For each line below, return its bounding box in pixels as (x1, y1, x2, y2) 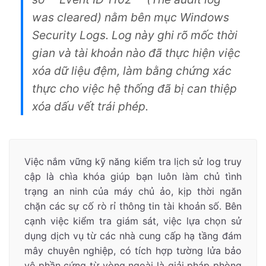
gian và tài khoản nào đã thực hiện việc (32, 46, 240, 61)
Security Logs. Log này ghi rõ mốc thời (32, 28, 237, 43)
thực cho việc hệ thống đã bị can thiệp (32, 81, 237, 96)
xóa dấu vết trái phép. (32, 99, 148, 114)
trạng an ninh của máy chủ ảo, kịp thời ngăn (24, 185, 242, 198)
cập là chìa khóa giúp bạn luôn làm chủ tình (24, 170, 242, 183)
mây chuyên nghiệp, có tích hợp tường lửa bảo (24, 245, 242, 257)
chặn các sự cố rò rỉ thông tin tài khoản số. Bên (24, 200, 242, 213)
